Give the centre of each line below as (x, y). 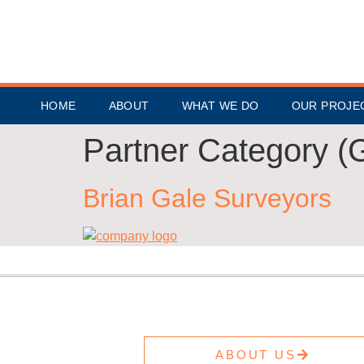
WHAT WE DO (220, 106)
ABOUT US (256, 355)
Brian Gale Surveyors (207, 198)
